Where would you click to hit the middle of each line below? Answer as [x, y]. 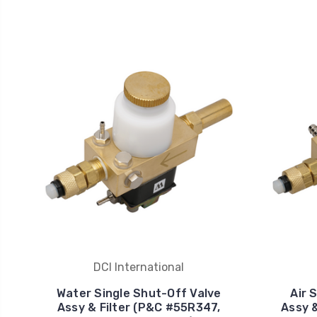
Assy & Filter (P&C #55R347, [139, 308]
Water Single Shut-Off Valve [139, 294]
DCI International [139, 267]
